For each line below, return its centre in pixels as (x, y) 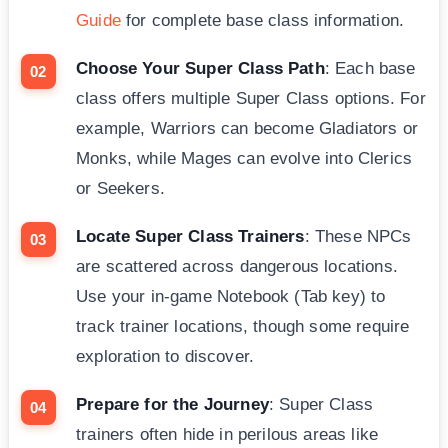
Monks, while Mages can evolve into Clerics (244, 159)
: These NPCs (358, 237)
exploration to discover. (165, 357)
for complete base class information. (262, 21)
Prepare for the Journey (172, 405)
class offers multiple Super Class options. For (251, 99)
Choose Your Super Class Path (200, 69)
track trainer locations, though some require (243, 327)
